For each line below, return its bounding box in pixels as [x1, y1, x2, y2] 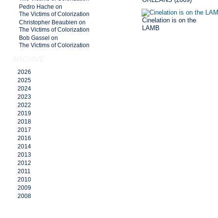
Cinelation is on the [142, 16, 196, 24]
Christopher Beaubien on [19, 19, 86, 25]
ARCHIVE [12, 55, 45, 63]
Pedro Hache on [19, 4, 62, 10]
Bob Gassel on [19, 35, 58, 41]
